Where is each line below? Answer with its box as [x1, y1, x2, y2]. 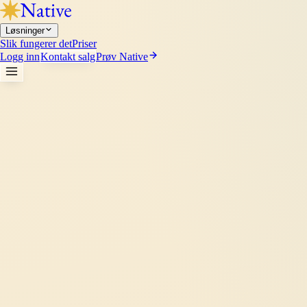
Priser [72, 38, 97, 49]
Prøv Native [96, 51, 148, 62]
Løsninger [5, 25, 45, 36]
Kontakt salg [40, 51, 95, 62]
